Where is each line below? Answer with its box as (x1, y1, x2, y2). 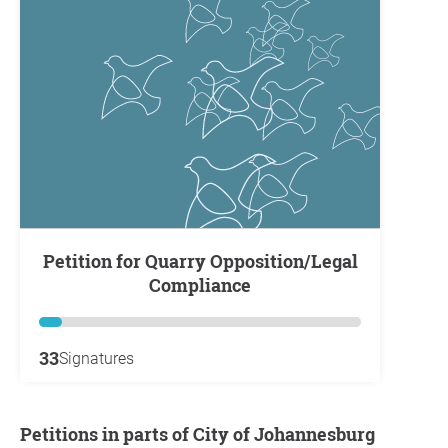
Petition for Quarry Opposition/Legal (42, 249, 55, 273)
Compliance (149, 273, 251, 297)
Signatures (59, 349, 134, 368)
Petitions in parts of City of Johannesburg (20, 422, 32, 446)
